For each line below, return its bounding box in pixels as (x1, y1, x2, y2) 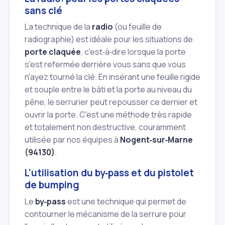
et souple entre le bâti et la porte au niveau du (25, 84, 192, 95)
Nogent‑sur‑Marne (120, 134, 193, 146)
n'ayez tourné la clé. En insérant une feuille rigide (25, 71, 200, 83)
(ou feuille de (113, 21, 162, 33)
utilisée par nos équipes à (25, 134, 120, 146)
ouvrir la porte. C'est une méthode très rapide (25, 109, 192, 121)
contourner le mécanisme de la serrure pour (25, 208, 186, 219)
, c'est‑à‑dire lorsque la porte (81, 46, 186, 58)
